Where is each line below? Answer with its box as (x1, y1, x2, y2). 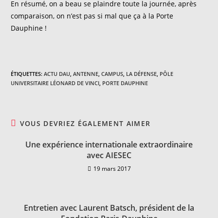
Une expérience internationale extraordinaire (25, 139, 193, 150)
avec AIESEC (87, 150, 131, 161)
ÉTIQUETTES (11, 70, 41, 77)
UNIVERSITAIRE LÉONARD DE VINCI (11, 79, 100, 87)
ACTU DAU (44, 70, 71, 77)
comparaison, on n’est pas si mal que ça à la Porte (11, 11, 174, 20)
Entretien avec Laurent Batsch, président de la (24, 202, 194, 213)
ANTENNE (73, 70, 99, 77)
